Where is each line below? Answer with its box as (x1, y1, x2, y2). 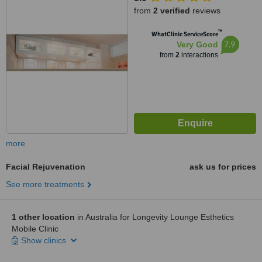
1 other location (12, 212, 75, 222)
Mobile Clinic (12, 224, 58, 233)
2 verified (153, 6, 190, 15)
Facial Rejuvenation (6, 162, 85, 171)
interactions (179, 51, 218, 59)
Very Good (176, 40, 218, 49)
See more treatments (6, 180, 84, 189)
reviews (190, 6, 220, 15)
